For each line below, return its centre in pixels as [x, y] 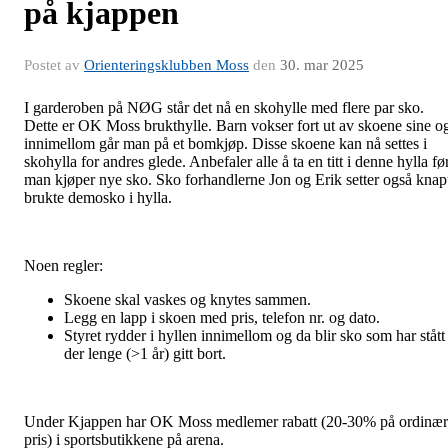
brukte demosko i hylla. [98, 197]
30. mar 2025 [322, 64]
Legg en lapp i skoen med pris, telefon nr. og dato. [222, 317]
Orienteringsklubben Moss [166, 64]
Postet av [54, 64]
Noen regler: [63, 265]
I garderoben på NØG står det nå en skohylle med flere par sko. [224, 107]
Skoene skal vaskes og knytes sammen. [187, 299]
